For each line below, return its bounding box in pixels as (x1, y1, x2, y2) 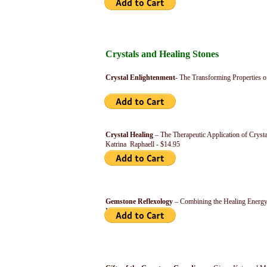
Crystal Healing (105, 131, 155, 139)
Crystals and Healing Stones (105, 49, 219, 59)
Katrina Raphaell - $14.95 (105, 140, 180, 148)
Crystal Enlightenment (105, 73, 175, 82)
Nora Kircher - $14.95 (105, 207, 169, 215)
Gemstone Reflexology (105, 197, 175, 206)
